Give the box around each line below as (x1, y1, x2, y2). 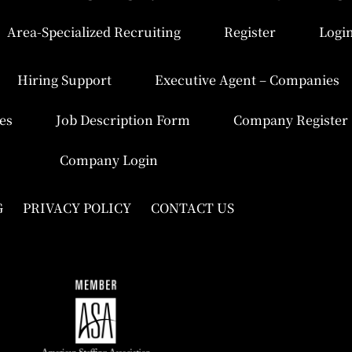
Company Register (233, 110, 348, 129)
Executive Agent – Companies (154, 70, 339, 89)
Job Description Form (55, 110, 190, 129)
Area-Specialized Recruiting (7, 22, 181, 41)
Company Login (60, 150, 158, 169)
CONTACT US (151, 198, 234, 217)
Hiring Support (16, 70, 112, 89)
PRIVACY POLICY (23, 198, 131, 217)
